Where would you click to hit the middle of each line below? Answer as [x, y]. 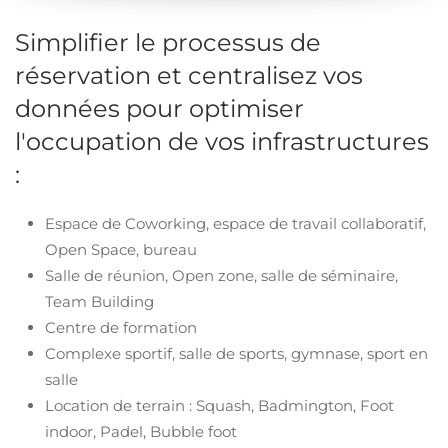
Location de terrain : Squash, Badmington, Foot [219, 406]
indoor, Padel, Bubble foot [141, 432]
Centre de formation [121, 328]
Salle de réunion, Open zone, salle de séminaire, [221, 276]
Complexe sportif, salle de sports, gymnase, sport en [236, 354]
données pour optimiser [159, 109]
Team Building [99, 302]
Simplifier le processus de [168, 43]
